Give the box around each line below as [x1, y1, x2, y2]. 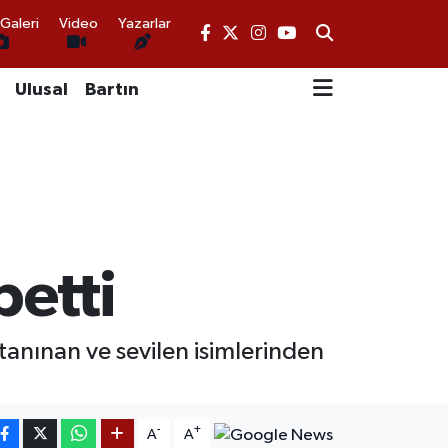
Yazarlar [118, 15, 172, 31]
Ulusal [14, 80, 68, 99]
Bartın [84, 80, 139, 99]
